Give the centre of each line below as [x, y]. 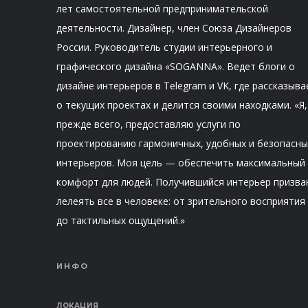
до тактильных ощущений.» [121, 220]
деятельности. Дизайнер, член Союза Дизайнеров [174, 27]
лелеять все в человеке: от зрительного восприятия [181, 201]
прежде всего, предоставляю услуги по [148, 124]
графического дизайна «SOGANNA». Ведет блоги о [176, 66]
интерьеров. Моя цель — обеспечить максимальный [181, 162]
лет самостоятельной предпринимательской [162, 8]
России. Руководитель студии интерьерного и [164, 47]
